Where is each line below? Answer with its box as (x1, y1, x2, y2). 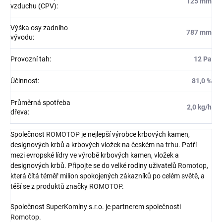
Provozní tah (10, 55, 50, 63)
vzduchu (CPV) (10, 2, 56, 10)
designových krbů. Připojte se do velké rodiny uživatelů (10, 162, 178, 169)
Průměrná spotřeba (10, 99, 70, 107)
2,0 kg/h (187, 103, 212, 111)
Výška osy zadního (10, 24, 68, 32)
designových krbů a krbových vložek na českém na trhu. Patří (10, 141, 197, 149)
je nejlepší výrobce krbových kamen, (80, 130, 190, 138)
